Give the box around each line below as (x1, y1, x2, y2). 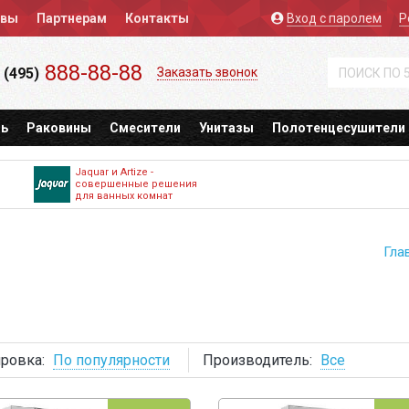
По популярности (52, 351, 170, 369)
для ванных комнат (75, 190, 173, 202)
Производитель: (202, 351, 312, 369)
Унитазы (199, 121, 254, 135)
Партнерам (37, 11, 107, 26)
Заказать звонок (157, 65, 257, 79)
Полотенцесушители (272, 121, 405, 135)
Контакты (125, 11, 189, 26)
